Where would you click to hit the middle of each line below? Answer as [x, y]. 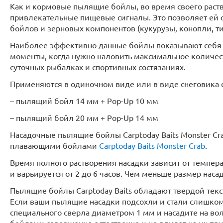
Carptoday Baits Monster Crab [152, 145]
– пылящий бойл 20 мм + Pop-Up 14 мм [84, 117]
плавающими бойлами [55, 145]
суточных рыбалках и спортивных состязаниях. [98, 67]
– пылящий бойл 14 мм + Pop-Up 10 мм [84, 101]
